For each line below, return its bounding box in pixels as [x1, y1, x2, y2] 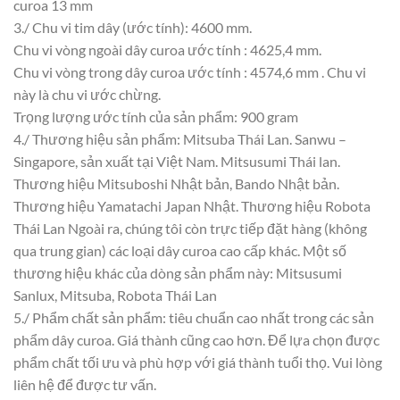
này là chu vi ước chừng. [13, 85, 161, 103]
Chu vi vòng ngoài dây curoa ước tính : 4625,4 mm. [13, 40, 321, 58]
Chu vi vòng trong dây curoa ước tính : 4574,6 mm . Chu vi [13, 62, 366, 80]
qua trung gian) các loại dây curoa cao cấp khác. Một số [13, 241, 346, 259]
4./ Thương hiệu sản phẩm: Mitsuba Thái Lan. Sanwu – [13, 129, 346, 147]
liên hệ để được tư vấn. [13, 375, 156, 393]
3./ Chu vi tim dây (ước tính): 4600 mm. [13, 18, 252, 36]
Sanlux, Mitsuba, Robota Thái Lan [13, 286, 217, 304]
